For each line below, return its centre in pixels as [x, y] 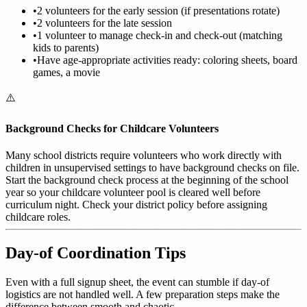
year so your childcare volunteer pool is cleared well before [133, 193]
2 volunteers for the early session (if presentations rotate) [158, 10]
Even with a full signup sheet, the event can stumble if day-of [137, 282]
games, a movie [66, 72]
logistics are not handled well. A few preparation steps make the [143, 294]
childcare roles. [38, 217]
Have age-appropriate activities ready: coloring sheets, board [167, 60]
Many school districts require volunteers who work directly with [144, 156]
